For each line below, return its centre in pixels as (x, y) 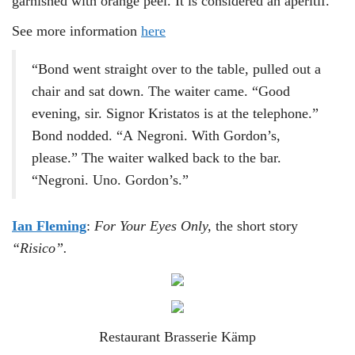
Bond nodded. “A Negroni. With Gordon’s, (156, 135)
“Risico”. (40, 248)
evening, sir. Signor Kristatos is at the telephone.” (175, 113)
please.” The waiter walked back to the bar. (157, 157)
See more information (76, 31)
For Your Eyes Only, (155, 225)
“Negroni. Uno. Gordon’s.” (110, 179)
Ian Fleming (49, 225)
